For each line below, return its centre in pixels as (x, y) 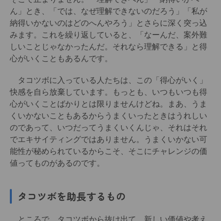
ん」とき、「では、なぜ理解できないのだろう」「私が (109, 11)
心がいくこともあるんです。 (61, 59)
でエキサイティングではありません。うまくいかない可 (109, 140)
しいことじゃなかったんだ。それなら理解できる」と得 (109, 47)
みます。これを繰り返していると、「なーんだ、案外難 (109, 35)
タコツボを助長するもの (72, 196)
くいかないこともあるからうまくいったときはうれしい (109, 116)
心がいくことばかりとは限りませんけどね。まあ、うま (109, 104)
